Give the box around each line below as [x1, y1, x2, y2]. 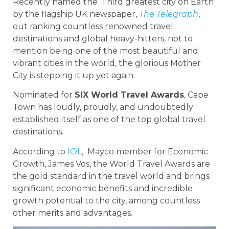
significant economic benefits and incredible [13, 183, 193, 193]
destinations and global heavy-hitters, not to [13, 33, 193, 43]
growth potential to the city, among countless [13, 195, 200, 205]
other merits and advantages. [13, 208, 132, 218]
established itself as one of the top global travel [13, 114, 205, 125]
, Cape [184, 90, 209, 100]
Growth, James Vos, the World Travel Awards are [13, 158, 210, 169]
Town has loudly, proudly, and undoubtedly [13, 102, 193, 112]
